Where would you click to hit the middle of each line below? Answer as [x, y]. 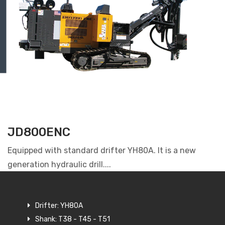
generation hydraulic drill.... [59, 164]
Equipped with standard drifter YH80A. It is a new [102, 150]
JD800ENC [39, 132]
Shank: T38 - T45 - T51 [73, 219]
